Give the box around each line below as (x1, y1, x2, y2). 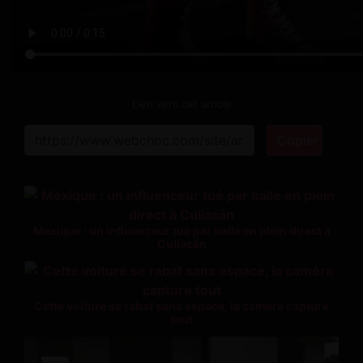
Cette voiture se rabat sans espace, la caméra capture (34, 298, 329, 313)
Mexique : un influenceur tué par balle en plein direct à (32, 223, 331, 237)
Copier (276, 131, 318, 148)
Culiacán (156, 236, 207, 250)
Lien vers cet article (131, 96, 232, 110)
